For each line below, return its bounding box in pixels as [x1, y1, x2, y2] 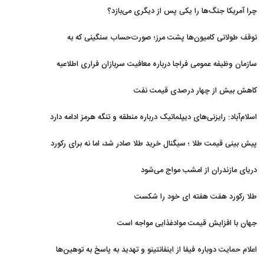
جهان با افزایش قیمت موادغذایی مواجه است [117, 217, 257, 230]
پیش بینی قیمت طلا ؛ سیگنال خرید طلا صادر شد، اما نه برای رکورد [51, 137, 257, 150]
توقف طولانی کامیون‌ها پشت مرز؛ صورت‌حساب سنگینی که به [67, 31, 257, 44]
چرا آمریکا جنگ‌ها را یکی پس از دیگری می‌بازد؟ [107, 5, 257, 18]
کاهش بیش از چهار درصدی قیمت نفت [134, 84, 257, 97]
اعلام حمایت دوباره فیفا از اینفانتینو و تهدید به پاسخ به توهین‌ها [56, 243, 257, 256]
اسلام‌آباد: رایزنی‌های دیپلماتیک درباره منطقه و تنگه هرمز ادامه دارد [50, 111, 257, 124]
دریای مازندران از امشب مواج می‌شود [141, 164, 257, 177]
